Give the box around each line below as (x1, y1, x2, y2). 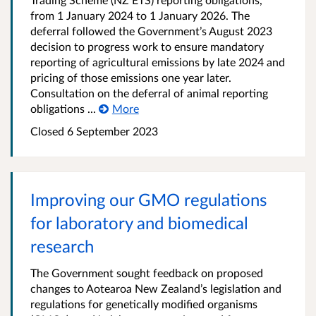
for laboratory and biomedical (30, 212, 248, 233)
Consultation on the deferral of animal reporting (30, 86, 268, 100)
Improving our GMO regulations (30, 189, 267, 210)
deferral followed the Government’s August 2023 (30, 24, 272, 38)
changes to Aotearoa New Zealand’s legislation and (30, 281, 281, 296)
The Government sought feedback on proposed (30, 266, 263, 280)
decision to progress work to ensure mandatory (30, 39, 264, 54)
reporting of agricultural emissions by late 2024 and (30, 55, 285, 69)
